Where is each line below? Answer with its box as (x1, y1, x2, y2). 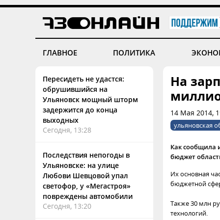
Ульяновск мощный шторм (43, 95, 138, 104)
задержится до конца (43, 105, 117, 114)
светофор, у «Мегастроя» (43, 181, 131, 191)
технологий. (170, 209, 208, 218)
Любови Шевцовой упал (43, 171, 128, 180)
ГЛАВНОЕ (43, 48, 77, 57)
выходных (43, 115, 79, 125)
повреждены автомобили (43, 192, 133, 201)
